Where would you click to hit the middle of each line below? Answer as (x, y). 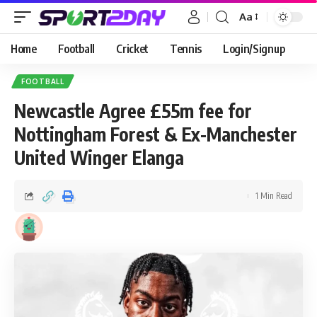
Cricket (132, 49)
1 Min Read (274, 196)
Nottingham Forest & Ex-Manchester (156, 134)
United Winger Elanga (99, 157)
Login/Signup (254, 49)
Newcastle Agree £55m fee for (133, 111)
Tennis (186, 49)
